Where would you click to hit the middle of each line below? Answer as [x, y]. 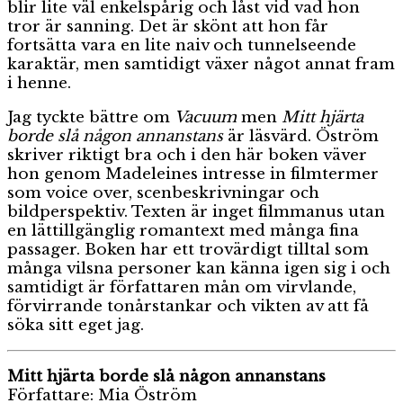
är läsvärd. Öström [301, 136]
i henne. [39, 83]
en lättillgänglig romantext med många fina [183, 230]
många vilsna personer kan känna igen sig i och [199, 268]
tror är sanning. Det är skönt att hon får [168, 26]
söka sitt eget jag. [76, 325]
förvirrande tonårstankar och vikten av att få [188, 306]
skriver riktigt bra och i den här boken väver [187, 155]
